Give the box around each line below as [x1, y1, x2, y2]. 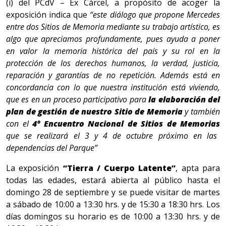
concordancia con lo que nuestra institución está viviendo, [6, 82, 220, 93]
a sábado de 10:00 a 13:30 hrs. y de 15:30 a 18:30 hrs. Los [6, 199, 220, 210]
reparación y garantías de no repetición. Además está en [6, 70, 220, 81]
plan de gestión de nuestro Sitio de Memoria [6, 106, 183, 118]
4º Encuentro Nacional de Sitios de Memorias [32, 118, 220, 130]
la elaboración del [148, 94, 220, 105]
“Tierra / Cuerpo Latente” [63, 162, 176, 174]
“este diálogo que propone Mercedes [90, 9, 220, 21]
